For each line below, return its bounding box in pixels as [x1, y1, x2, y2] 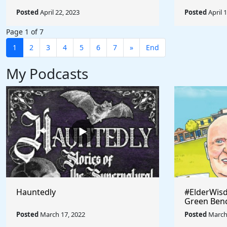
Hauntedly [16, 186, 56, 198]
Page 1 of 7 [6, 27, 44, 36]
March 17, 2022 [39, 210, 85, 219]
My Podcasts [6, 64, 88, 83]
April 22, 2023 [39, 8, 80, 17]
